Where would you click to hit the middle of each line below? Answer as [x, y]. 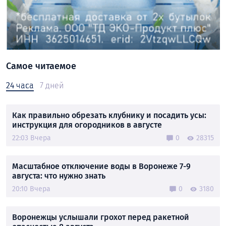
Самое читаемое [41, 66]
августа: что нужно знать [59, 176]
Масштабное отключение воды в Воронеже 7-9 [101, 166]
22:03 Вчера [32, 138]
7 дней [52, 86]
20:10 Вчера [31, 189]
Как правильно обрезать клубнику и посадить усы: [109, 116]
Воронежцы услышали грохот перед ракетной [101, 217]
